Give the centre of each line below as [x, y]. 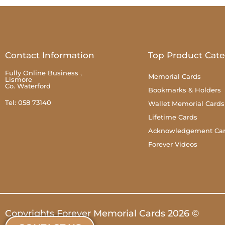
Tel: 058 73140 [28, 102]
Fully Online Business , [43, 73]
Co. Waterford [28, 86]
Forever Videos [173, 144]
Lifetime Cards [173, 117]
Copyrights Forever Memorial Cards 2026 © [102, 213]
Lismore [19, 79]
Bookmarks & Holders [185, 90]
